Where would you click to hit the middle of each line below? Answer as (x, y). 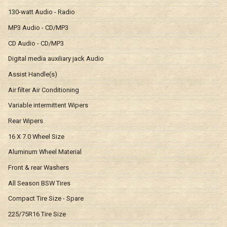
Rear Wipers (26, 121)
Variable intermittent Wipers (48, 105)
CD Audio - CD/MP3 (36, 43)
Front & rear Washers (39, 167)
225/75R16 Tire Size (37, 214)
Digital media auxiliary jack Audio (56, 59)
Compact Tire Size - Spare (46, 199)
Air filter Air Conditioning (44, 90)
